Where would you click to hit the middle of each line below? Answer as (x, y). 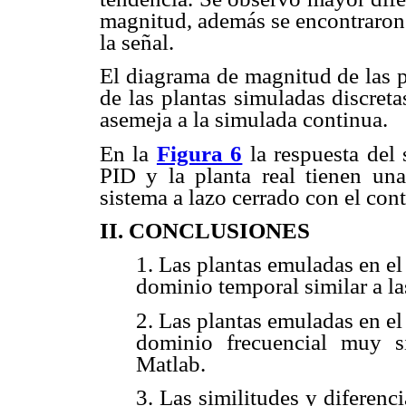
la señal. (137, 43)
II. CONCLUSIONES (205, 230)
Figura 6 (199, 153)
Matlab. (171, 363)
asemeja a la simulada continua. (244, 120)
